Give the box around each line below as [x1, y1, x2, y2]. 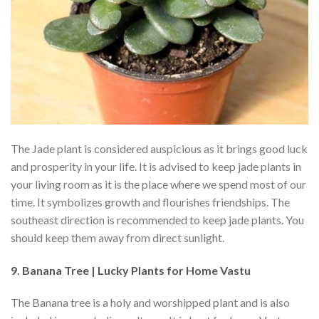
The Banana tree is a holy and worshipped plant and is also [11, 296, 290, 310]
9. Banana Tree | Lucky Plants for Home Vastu [11, 263, 251, 277]
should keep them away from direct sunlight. [11, 230, 226, 244]
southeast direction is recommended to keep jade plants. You [11, 212, 304, 226]
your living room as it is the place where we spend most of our [11, 177, 306, 191]
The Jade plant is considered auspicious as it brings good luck [11, 141, 308, 155]
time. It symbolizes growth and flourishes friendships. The [11, 194, 290, 209]
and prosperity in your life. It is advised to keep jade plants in [11, 159, 301, 173]
